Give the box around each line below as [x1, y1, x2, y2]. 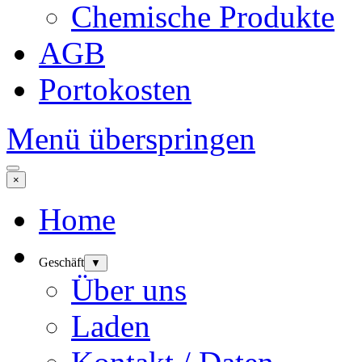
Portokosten [39, 71, 192, 107]
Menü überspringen [6, 120, 255, 156]
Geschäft [39, 255, 84, 269]
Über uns [71, 271, 187, 307]
